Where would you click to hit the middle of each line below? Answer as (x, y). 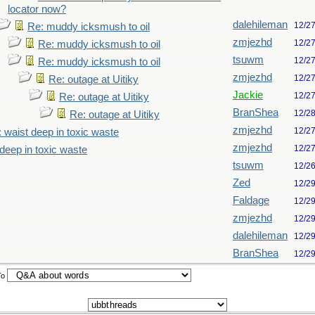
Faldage (251, 200)
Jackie (248, 95)
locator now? (37, 9)
